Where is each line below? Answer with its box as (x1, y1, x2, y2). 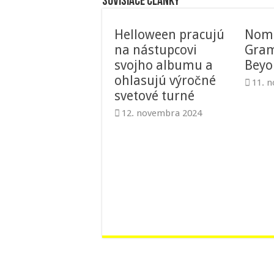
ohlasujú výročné (114, 73, 216, 89)
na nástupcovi (114, 42, 197, 58)
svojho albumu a (114, 57, 213, 73)
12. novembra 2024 (122, 108, 202, 119)
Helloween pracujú (114, 27, 224, 43)
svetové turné (114, 88, 194, 104)
